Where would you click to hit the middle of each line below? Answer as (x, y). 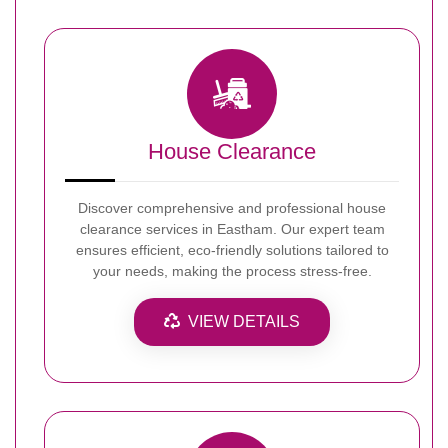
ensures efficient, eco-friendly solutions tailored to (232, 249)
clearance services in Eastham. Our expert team (232, 228)
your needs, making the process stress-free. (232, 270)
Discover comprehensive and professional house (232, 207)
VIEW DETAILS (244, 321)
